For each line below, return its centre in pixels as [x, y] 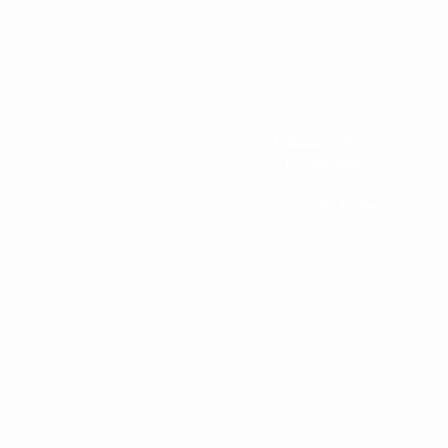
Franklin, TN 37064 [315, 205]
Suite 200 [315, 183]
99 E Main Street [315, 161]
